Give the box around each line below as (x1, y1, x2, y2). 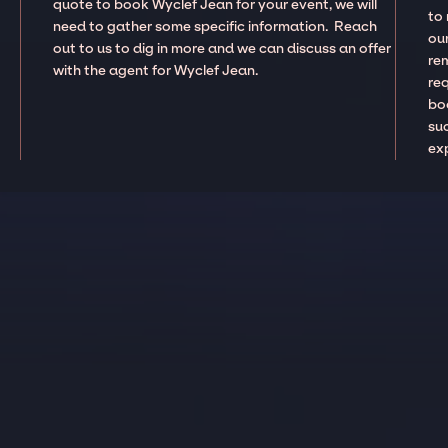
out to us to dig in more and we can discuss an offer (53, 39, 392, 57)
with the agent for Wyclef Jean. (53, 61, 262, 79)
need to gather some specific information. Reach (53, 17, 378, 35)
